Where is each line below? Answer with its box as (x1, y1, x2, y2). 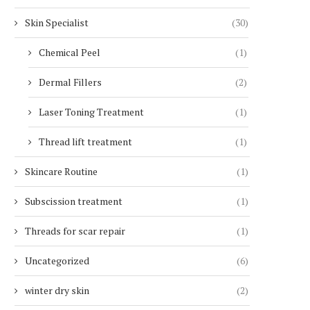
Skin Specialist (25, 16, 89, 29)
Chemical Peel (39, 46, 100, 59)
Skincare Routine (25, 165, 98, 178)
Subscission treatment (25, 194, 122, 208)
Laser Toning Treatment (39, 105, 144, 118)
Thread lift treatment (39, 135, 132, 148)
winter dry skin (25, 284, 89, 297)
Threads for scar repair (25, 224, 125, 237)
